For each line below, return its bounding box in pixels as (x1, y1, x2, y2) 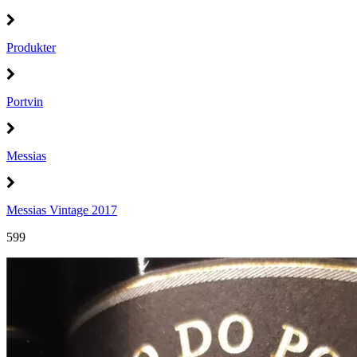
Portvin (6, 95, 43, 108)
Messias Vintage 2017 (6, 203, 117, 217)
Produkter (6, 41, 56, 54)
